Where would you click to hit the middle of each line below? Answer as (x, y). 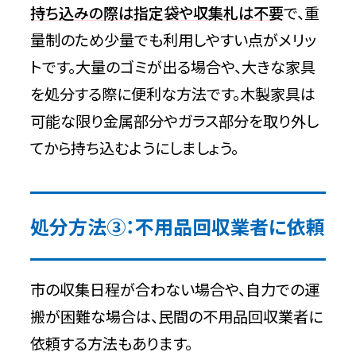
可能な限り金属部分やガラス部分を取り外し (175, 120)
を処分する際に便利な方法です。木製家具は (173, 93)
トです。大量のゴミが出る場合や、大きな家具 (173, 66)
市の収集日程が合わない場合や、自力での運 (175, 290)
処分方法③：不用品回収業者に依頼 (178, 226)
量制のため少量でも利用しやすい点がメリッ (174, 39)
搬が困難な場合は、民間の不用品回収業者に (177, 317)
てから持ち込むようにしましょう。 (135, 147)
